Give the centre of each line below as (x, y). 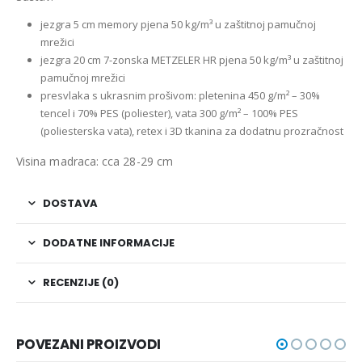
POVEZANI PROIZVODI (88, 345)
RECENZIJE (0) (81, 283)
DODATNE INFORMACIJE (109, 243)
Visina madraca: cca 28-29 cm (95, 162)
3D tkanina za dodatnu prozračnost (256, 130)
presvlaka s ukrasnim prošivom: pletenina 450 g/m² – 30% (180, 95)
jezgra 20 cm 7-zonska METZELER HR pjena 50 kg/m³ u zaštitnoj (192, 59)
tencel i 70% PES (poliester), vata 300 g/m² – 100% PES (169, 113)
